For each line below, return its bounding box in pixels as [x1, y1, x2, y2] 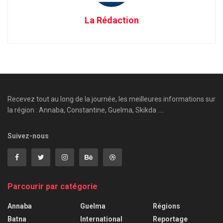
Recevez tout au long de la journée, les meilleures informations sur [7, 95, 216, 103]
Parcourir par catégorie [7, 181, 98, 191]
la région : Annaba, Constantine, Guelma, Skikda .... [7, 106, 164, 114]
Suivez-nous [7, 131, 49, 140]
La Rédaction [84, 14, 139, 25]
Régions [153, 202, 180, 210]
